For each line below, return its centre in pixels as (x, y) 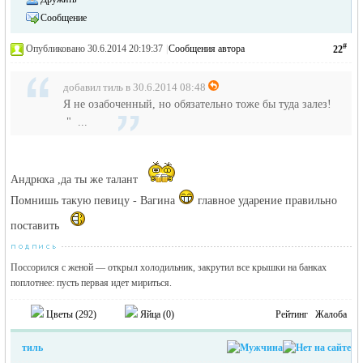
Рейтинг (292, 314)
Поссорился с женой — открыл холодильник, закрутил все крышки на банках (169, 267)
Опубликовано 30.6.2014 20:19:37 (95, 49)
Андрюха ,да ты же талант (76, 179)
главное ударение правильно (266, 201)
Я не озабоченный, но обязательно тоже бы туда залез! (199, 104)
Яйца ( (152, 314)
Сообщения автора (207, 49)
